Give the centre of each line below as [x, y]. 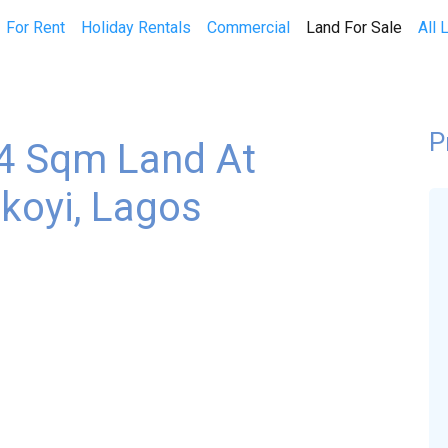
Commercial [248, 27]
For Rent [35, 27]
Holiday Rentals [135, 27]
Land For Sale [353, 27]
